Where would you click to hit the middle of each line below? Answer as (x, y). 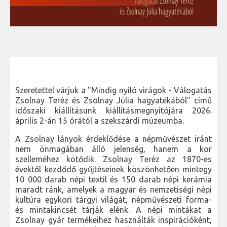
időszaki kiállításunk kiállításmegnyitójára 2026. (113, 111)
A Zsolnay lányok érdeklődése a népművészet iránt (113, 139)
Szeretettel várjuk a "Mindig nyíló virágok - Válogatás (113, 90)
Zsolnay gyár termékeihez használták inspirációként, (113, 220)
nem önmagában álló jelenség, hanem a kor (113, 149)
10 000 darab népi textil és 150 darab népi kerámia (113, 180)
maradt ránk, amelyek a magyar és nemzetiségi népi (113, 190)
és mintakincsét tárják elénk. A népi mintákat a (113, 210)
